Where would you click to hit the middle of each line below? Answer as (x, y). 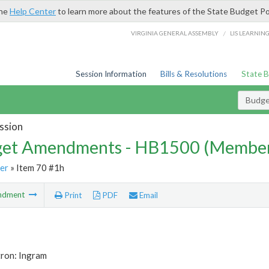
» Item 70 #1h (36, 167)
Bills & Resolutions (194, 74)
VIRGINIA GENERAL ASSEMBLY (175, 33)
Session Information (111, 74)
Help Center (33, 11)
